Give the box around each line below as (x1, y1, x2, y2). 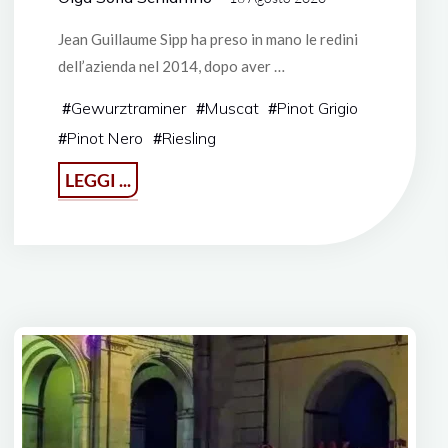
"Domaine (137, 166, 202, 186)
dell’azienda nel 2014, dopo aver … (58, 56, 285, 75)
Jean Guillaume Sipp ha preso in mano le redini (58, 29, 358, 48)
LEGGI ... (65, 168, 131, 191)
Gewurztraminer (71, 97, 186, 118)
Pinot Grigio (277, 97, 359, 118)
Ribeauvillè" (137, 294, 214, 314)
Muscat (204, 97, 259, 118)
